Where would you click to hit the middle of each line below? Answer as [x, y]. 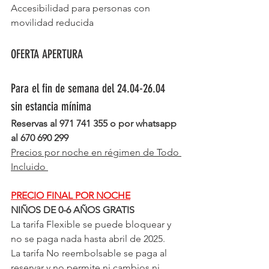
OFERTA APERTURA [47, 54]
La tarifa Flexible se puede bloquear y [92, 225]
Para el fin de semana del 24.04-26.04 [88, 89]
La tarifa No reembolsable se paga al [90, 253]
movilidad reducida [52, 23]
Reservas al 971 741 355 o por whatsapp [95, 124]
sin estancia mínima [51, 107]
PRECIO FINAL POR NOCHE [71, 196]
